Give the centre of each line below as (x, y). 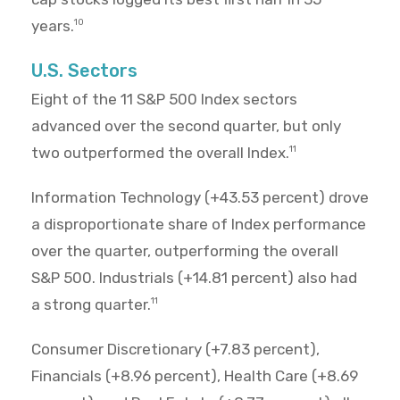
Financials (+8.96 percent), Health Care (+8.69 (195, 376)
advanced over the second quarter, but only (186, 126)
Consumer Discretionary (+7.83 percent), (175, 350)
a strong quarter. (91, 305)
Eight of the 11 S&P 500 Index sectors (164, 100)
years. (53, 26)
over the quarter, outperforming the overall (185, 251)
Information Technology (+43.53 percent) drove (200, 198)
